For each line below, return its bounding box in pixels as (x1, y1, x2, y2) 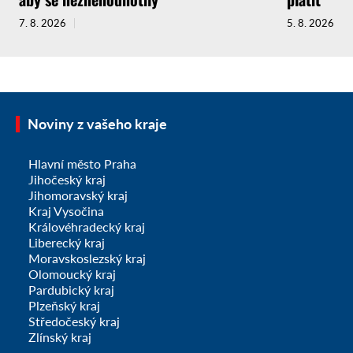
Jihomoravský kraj (28, 188, 128, 203)
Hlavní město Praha (28, 156, 136, 172)
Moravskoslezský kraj (28, 251, 146, 266)
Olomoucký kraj (28, 266, 116, 282)
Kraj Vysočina (28, 203, 104, 219)
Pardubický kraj (28, 282, 114, 298)
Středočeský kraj (28, 314, 120, 329)
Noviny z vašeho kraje (28, 115, 167, 133)
